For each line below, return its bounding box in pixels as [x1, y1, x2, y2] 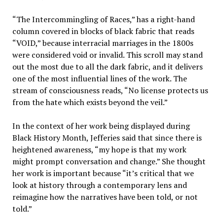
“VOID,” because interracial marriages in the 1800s [12, 37, 193, 49]
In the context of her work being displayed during [12, 120, 190, 132]
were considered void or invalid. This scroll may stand [12, 49, 203, 61]
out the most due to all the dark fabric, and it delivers [12, 61, 203, 73]
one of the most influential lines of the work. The [12, 73, 187, 84]
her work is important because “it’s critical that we [12, 168, 194, 179]
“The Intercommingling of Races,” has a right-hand [12, 14, 195, 25]
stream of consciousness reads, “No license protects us [12, 85, 208, 96]
